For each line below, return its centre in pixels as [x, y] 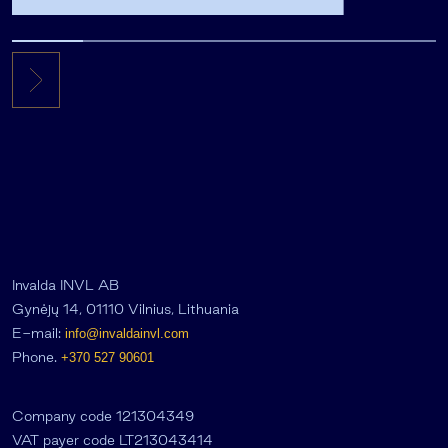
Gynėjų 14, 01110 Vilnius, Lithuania [125, 309]
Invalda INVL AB [65, 285]
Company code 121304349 [103, 416]
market [61, 39]
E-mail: [38, 333]
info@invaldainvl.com [127, 334]
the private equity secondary [137, 15]
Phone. [36, 357]
